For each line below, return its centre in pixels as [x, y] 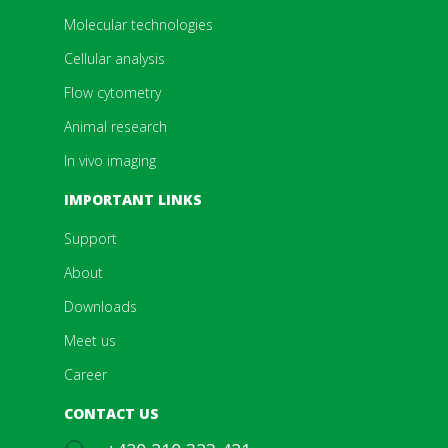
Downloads [100, 306]
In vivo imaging [110, 160]
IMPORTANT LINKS [133, 199]
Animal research [115, 126]
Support [90, 238]
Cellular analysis [114, 58]
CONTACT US [111, 413]
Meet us [90, 340]
